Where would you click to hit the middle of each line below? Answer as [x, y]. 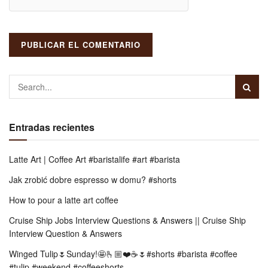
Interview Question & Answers [66, 233]
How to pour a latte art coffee [64, 200]
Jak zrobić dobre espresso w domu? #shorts [93, 179]
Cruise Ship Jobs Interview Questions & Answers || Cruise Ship [127, 220]
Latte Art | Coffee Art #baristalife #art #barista [95, 159]
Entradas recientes [52, 127]
